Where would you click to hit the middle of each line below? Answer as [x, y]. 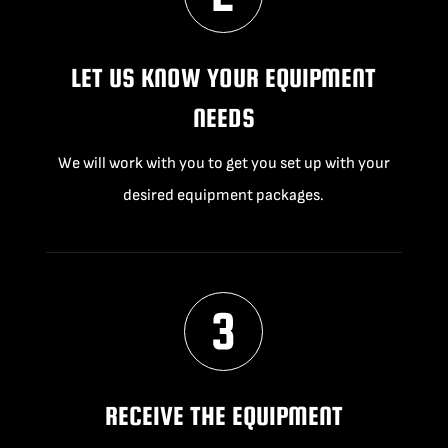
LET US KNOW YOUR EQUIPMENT [224, 78]
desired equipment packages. [224, 196]
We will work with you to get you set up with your [223, 164]
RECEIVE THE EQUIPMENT [223, 416]
